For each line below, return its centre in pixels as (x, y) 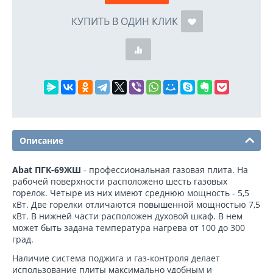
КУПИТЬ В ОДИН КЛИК (124, 22)
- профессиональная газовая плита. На (165, 170)
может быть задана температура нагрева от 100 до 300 (129, 228)
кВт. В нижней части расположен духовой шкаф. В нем (127, 216)
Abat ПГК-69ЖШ (47, 170)
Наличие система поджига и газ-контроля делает (116, 258)
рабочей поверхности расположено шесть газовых (120, 182)
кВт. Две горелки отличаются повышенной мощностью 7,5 (136, 205)
